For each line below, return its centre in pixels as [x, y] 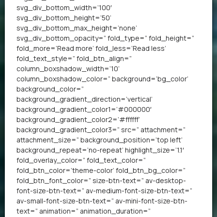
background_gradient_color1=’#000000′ [84, 109]
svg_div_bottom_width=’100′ [64, 7]
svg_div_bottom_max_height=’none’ [77, 28]
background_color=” [50, 89]
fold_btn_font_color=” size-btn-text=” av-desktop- [101, 180]
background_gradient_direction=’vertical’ [85, 99]
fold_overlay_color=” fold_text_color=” [81, 160]
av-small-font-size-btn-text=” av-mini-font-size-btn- [102, 201]
